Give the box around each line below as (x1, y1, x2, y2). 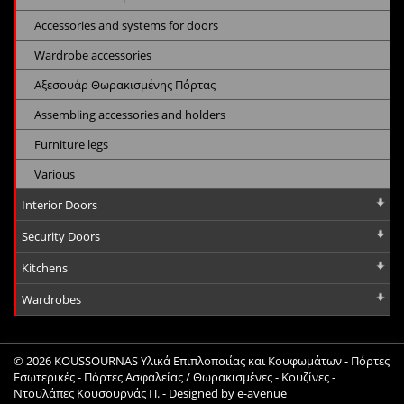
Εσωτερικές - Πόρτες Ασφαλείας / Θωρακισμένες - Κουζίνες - (14, 368, 335, 385)
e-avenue (237, 384, 287, 401)
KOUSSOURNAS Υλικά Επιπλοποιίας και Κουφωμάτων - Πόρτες (54, 352, 390, 369)
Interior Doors (22, 196, 97, 213)
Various (34, 165, 75, 182)
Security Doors (22, 227, 100, 244)
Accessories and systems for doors (34, 16, 218, 33)
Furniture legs (34, 135, 108, 152)
